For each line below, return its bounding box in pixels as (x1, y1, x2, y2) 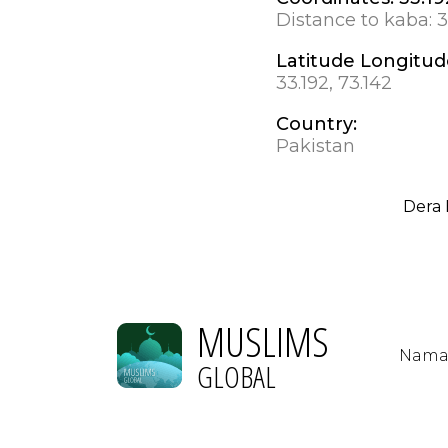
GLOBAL (197, 355, 276, 397)
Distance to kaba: (275, 8, 437, 31)
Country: (275, 112, 357, 135)
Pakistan (275, 134, 355, 157)
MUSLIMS (197, 312, 329, 369)
